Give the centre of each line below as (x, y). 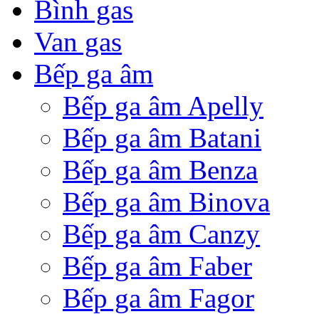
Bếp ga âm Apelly (163, 105)
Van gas (78, 41)
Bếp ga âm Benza (160, 169)
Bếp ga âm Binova (166, 202)
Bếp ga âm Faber (157, 266)
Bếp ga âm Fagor (158, 298)
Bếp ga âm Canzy (161, 234)
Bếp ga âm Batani (162, 137)
